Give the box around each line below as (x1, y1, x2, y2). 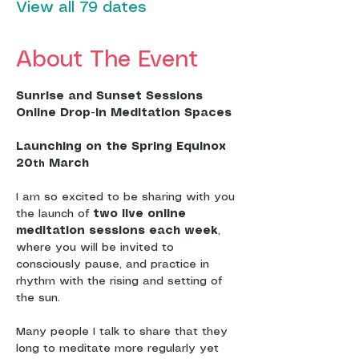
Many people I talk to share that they (16, 326, 232, 337)
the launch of (16, 208, 93, 220)
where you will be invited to (16, 242, 178, 253)
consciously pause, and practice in (16, 259, 213, 270)
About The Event (16, 50, 198, 71)
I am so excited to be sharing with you (16, 192, 239, 203)
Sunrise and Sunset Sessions (16, 91, 203, 102)
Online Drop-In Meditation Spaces (16, 107, 232, 119)
